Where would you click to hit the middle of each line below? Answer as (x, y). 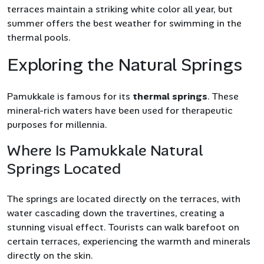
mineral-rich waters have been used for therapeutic (120, 111)
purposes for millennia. (57, 125)
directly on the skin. (50, 256)
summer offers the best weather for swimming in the (124, 24)
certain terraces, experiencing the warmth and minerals (129, 242)
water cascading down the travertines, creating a (116, 213)
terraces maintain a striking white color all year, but (120, 9)
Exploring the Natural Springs (125, 65)
